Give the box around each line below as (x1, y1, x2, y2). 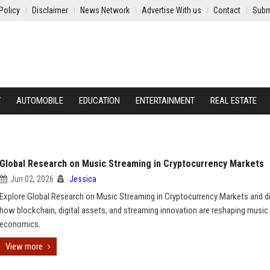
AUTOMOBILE (16, 95, 63, 106)
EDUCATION (79, 95, 120, 106)
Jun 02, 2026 (10, 174, 54, 184)
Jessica (69, 174, 96, 184)
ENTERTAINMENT (136, 95, 195, 106)
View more (5, 241, 43, 252)
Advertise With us (142, 5, 201, 15)
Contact (213, 5, 240, 15)
